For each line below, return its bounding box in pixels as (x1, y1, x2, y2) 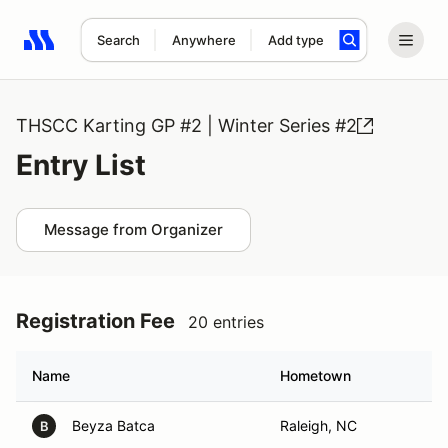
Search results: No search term (23, 41, 256, 61)
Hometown (280, 367, 351, 384)
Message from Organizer (44, 220, 223, 239)
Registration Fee (16, 309, 175, 333)
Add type (267, 32, 324, 48)
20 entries (188, 312, 264, 332)
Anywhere (171, 32, 236, 48)
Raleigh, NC (280, 417, 357, 434)
